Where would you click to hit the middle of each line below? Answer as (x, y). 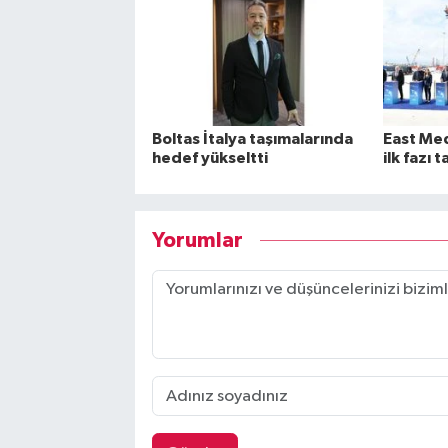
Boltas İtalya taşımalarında (252, 139)
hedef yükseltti (209, 158)
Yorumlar (197, 240)
